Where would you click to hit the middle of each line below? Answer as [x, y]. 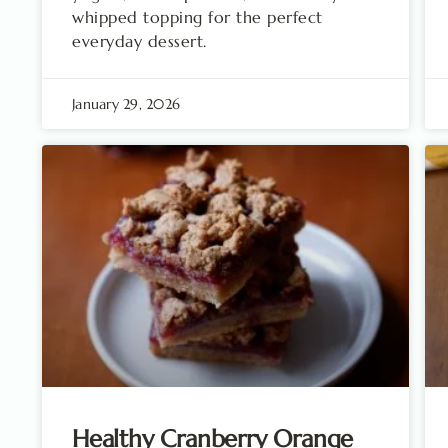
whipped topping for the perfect [197, 16]
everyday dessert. [139, 40]
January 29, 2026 [126, 103]
